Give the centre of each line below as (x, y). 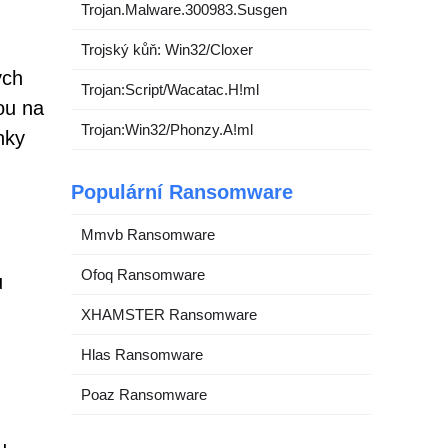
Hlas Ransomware (142, 354)
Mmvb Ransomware (148, 234)
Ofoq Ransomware (143, 274)
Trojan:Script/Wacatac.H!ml (170, 89)
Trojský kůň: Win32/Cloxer (167, 49)
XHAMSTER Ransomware (169, 314)
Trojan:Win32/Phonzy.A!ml (167, 129)
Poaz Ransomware (144, 394)
